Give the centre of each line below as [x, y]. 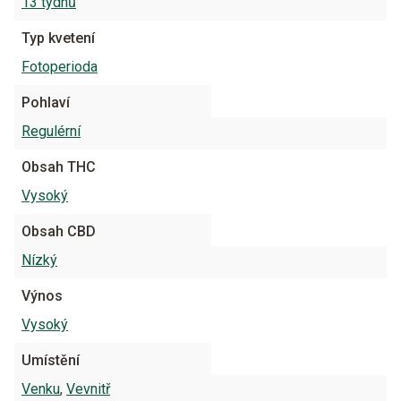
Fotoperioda [60, 67]
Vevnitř [88, 389]
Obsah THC [59, 167]
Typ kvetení [58, 38]
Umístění [51, 360]
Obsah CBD [59, 231]
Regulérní [51, 131]
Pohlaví [46, 102]
